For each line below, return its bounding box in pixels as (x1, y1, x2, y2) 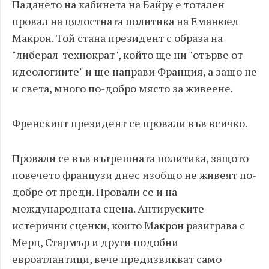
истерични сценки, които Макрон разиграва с (12, 218, 245, 232)
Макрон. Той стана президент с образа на (12, 31, 223, 45)
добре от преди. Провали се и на (12, 184, 177, 199)
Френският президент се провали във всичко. (12, 116, 247, 130)
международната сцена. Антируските (12, 201, 204, 216)
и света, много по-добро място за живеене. (12, 81, 233, 95)
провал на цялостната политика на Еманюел (12, 14, 238, 28)
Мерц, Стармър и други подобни (12, 235, 178, 249)
